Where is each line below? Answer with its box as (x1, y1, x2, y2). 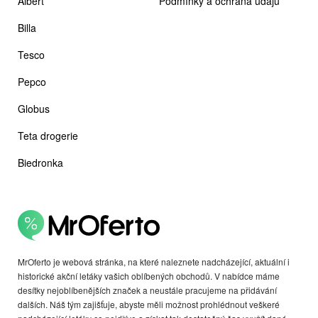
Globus (18, 101, 50, 116)
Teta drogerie (18, 128, 78, 143)
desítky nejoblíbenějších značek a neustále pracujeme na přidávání (18, 283, 277, 296)
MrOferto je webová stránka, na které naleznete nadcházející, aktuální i (18, 255, 290, 268)
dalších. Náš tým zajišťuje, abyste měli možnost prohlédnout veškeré (18, 297, 280, 310)
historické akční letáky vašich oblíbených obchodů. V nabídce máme (18, 269, 280, 282)
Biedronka (18, 155, 63, 170)
